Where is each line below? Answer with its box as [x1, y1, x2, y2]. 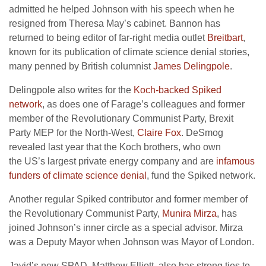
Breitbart [207, 32, 243, 43]
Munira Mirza [162, 208, 217, 218]
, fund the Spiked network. [147, 170, 255, 180]
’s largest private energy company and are [38, 156, 216, 166]
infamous [216, 156, 255, 166]
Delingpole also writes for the [9, 84, 134, 95]
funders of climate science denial [9, 170, 147, 180]
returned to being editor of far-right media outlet [9, 32, 207, 43]
